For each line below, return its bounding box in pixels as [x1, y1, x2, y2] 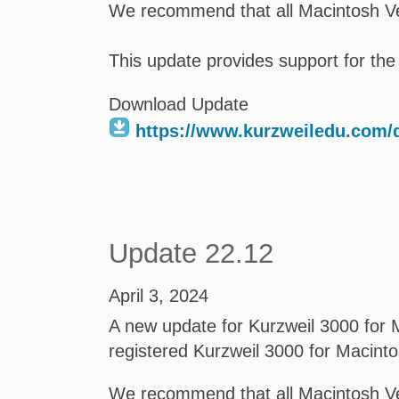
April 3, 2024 [109, 286, 208, 305]
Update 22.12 [109, 238, 273, 269]
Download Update [109, 94, 248, 114]
